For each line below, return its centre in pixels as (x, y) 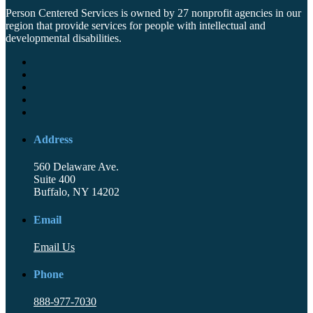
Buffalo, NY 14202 (77, 192)
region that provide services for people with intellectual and (136, 25)
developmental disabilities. (64, 38)
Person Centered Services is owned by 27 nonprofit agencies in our (153, 13)
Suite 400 (54, 180)
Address (53, 140)
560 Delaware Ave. (76, 167)
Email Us (54, 247)
